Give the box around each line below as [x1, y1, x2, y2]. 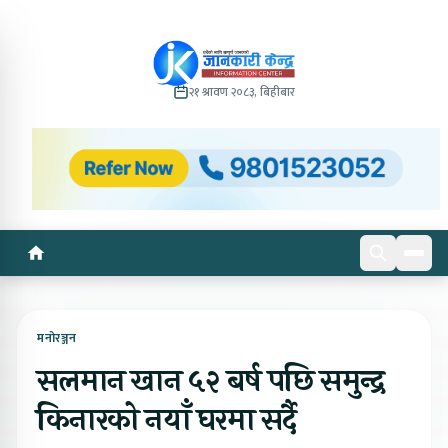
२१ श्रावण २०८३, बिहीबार [189, 82, 296, 102]
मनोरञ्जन [37, 327, 77, 348]
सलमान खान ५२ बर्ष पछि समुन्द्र [37, 357, 384, 405]
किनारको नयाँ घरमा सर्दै [37, 396, 297, 444]
